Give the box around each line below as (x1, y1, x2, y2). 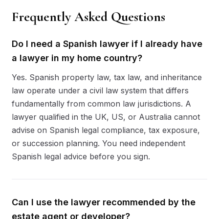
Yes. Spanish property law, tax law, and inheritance (12, 72, 202, 82)
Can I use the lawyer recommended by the (12, 197, 196, 207)
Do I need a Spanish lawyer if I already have (12, 39, 202, 49)
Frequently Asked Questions (12, 8, 165, 25)
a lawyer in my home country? (12, 53, 142, 63)
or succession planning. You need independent (12, 138, 185, 148)
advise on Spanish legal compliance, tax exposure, (12, 125, 200, 135)
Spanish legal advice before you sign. (12, 152, 150, 161)
